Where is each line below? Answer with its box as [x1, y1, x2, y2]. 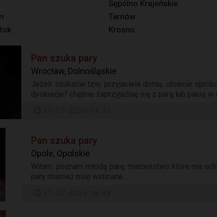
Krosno [108, 25, 135, 34]
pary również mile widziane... [31, 172, 128, 181]
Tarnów [108, 12, 136, 21]
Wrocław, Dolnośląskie [31, 66, 117, 76]
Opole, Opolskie [31, 148, 91, 158]
